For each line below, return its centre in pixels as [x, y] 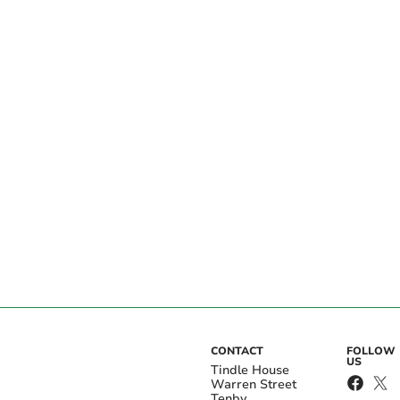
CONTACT [237, 350]
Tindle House [250, 370]
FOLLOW [371, 350]
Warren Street [254, 384]
